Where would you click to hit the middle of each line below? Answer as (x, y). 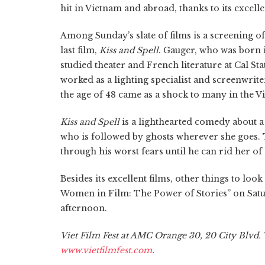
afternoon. (84, 209)
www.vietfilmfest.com (106, 251)
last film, (80, 51)
